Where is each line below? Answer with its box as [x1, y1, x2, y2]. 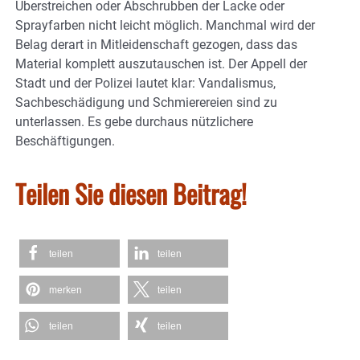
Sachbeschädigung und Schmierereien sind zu [15, 95, 277, 111]
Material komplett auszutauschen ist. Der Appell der [15, 56, 307, 72]
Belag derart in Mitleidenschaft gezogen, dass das [15, 37, 297, 53]
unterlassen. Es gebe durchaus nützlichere [15, 114, 253, 130]
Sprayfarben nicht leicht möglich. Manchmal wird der [15, 18, 315, 34]
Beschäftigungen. [15, 133, 115, 149]
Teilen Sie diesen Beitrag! [15, 174, 247, 213]
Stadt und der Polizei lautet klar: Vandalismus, [15, 76, 276, 92]
